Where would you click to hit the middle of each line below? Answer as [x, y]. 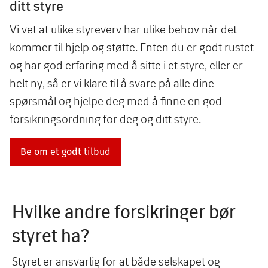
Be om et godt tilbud [66, 152]
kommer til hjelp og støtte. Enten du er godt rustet [132, 47]
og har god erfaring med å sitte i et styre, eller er [126, 65]
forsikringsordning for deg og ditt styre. [105, 119]
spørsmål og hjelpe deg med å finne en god [116, 101]
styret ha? [51, 236]
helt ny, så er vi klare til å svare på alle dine [112, 83]
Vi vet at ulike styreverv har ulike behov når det [123, 29]
